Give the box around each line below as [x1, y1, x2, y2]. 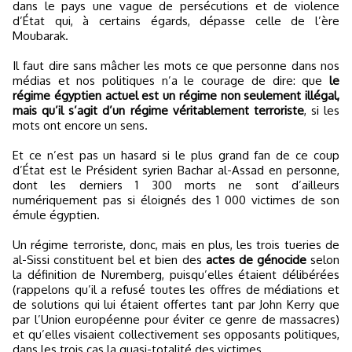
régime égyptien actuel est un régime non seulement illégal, [13, 88, 339, 103]
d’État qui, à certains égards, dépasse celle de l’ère [13, 13, 339, 28]
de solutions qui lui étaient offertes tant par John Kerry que [13, 297, 339, 312]
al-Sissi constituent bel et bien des [13, 252, 206, 267]
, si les [303, 103, 339, 118]
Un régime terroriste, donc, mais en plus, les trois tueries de [13, 237, 339, 252]
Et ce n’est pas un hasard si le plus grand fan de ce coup [13, 148, 339, 163]
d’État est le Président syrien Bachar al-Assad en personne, [13, 163, 339, 178]
